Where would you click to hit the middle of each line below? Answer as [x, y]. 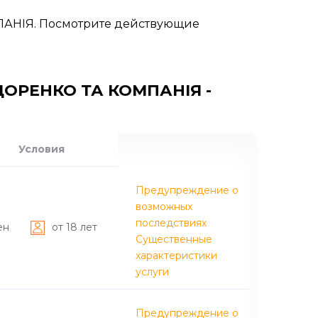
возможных [164, 206]
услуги [152, 272]
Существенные [174, 239]
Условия [42, 149]
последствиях [171, 223]
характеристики [176, 255]
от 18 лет [75, 227]
